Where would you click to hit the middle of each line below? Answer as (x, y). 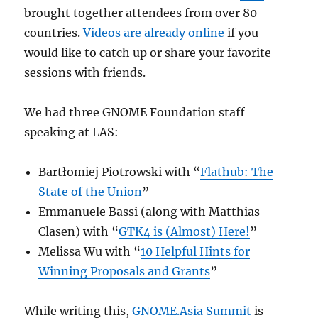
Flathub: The (237, 172)
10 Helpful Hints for (196, 251)
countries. (54, 33)
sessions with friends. (85, 72)
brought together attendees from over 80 (141, 13)
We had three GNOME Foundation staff (135, 112)
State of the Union (91, 192)
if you (242, 33)
